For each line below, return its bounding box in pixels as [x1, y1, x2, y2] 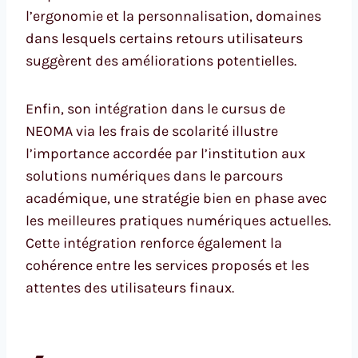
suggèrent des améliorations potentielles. [26, 51, 296, 70]
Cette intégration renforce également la [26, 233, 282, 252]
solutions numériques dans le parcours [26, 166, 283, 185]
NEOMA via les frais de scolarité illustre [26, 121, 278, 140]
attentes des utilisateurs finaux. [26, 278, 234, 296]
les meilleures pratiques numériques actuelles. [26, 211, 331, 229]
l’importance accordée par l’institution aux [26, 144, 305, 162]
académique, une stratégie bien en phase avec [26, 189, 327, 207]
